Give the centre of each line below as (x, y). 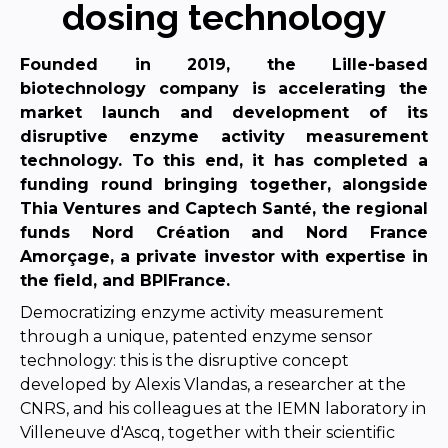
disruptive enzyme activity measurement (224, 136)
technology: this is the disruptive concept (184, 360)
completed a (371, 160)
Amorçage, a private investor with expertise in (224, 256)
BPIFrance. (185, 280)
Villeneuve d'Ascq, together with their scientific (207, 432)
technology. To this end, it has (167, 160)
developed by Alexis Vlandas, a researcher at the (213, 384)
